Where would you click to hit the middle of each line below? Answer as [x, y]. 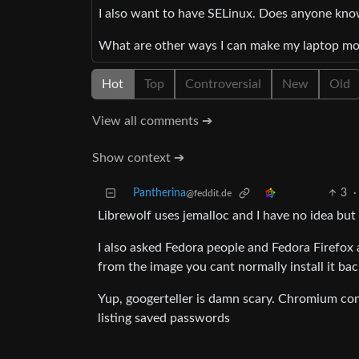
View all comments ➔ [152, 121]
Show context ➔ [138, 158]
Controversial [223, 85]
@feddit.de [209, 194]
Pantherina [159, 194]
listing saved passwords [164, 319]
